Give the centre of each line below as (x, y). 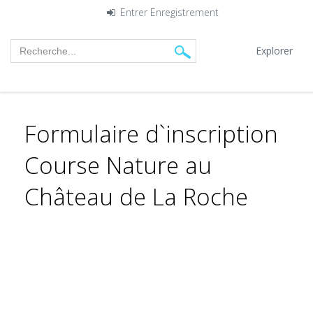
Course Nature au (118, 165)
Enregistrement (184, 12)
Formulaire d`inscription (151, 134)
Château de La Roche (136, 197)
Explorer (274, 51)
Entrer (133, 12)
